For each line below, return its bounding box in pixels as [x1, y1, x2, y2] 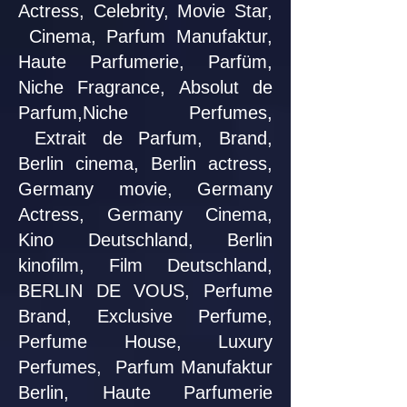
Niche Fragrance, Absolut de [18, 77, 273, 97]
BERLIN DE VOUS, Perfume [18, 281, 273, 301]
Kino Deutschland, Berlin [18, 230, 273, 250]
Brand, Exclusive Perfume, [18, 306, 273, 326]
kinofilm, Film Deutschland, [18, 255, 273, 275]
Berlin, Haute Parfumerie [18, 382, 273, 402]
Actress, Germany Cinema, [18, 204, 273, 224]
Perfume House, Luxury [18, 332, 273, 352]
